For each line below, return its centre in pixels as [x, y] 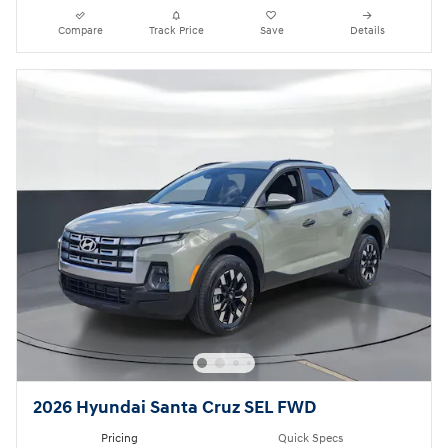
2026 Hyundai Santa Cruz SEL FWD [174, 408]
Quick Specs [310, 438]
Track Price [176, 31]
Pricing [119, 438]
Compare [81, 31]
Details [367, 31]
